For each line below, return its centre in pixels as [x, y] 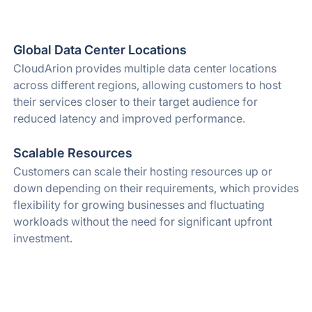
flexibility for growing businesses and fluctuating [139, 205]
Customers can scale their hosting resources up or [142, 171]
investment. [42, 238]
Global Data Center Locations [100, 50]
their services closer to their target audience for [135, 102]
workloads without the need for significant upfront [142, 221]
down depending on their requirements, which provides [156, 188]
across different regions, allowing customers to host [147, 85]
